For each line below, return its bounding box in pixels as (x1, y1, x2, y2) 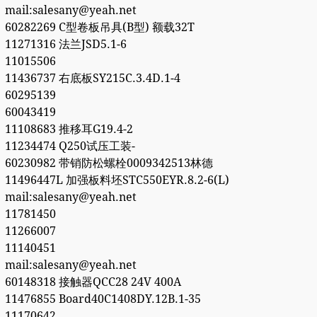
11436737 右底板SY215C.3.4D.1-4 (4, 71, 180, 86)
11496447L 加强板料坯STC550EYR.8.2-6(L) (4, 173, 229, 188)
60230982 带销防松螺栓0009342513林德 (4, 156, 213, 171)
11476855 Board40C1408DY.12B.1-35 (4, 292, 201, 306)
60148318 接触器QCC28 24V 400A (4, 275, 181, 289)
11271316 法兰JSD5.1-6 (4, 38, 127, 52)
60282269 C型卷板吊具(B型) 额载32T (4, 21, 195, 35)
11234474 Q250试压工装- (4, 139, 135, 154)
